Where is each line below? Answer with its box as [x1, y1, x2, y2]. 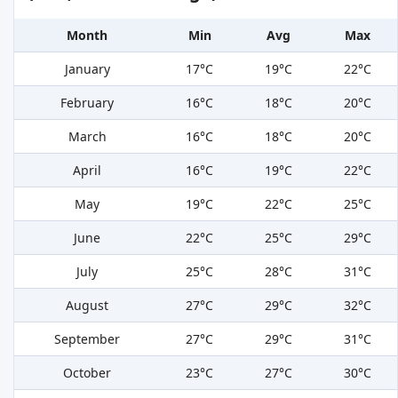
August [66, 297, 108, 314]
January [64, 60, 110, 78]
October [63, 364, 111, 382]
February [60, 94, 114, 112]
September [54, 330, 120, 348]
